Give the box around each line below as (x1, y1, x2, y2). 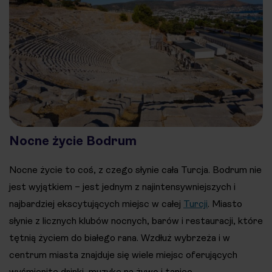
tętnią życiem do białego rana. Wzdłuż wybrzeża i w (9, 232, 230, 244)
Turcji (183, 198, 208, 210)
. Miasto (208, 198, 242, 210)
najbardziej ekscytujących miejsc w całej (9, 198, 183, 210)
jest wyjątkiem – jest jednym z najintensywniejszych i (9, 181, 236, 193)
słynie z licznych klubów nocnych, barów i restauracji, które (9, 215, 263, 227)
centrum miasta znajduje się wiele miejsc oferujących (9, 249, 237, 261)
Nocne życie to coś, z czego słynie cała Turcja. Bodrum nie (9, 164, 262, 176)
